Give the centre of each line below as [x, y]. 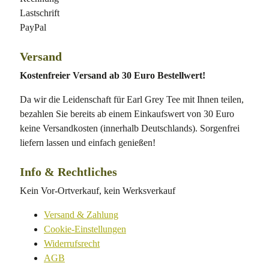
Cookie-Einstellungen [85, 229]
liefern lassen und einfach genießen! [88, 143]
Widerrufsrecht [72, 244]
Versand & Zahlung [81, 215]
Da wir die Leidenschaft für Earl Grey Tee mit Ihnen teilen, [132, 100]
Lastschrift [40, 13]
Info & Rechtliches [68, 172]
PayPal [33, 28]
